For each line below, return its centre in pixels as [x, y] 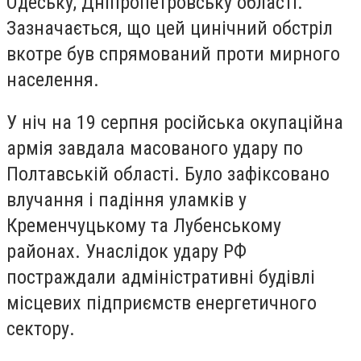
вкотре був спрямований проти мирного [173, 54]
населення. [53, 79]
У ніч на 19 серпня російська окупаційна [175, 123]
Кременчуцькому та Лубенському [144, 226]
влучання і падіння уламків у [127, 200]
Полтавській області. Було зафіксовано [168, 174]
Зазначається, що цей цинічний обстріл [170, 28]
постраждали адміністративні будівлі [161, 278]
